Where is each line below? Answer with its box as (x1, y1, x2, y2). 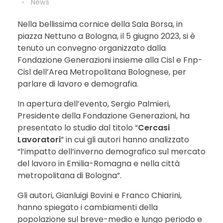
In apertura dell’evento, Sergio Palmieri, (17, 98, 170, 110)
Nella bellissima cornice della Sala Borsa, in (17, 18, 183, 30)
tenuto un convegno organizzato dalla (17, 42, 166, 54)
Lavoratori (17, 133, 61, 145)
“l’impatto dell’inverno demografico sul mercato (17, 145, 206, 157)
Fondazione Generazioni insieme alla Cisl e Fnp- (17, 54, 203, 66)
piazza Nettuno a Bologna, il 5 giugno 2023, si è (17, 30, 195, 42)
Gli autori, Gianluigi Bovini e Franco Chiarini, (17, 189, 182, 201)
